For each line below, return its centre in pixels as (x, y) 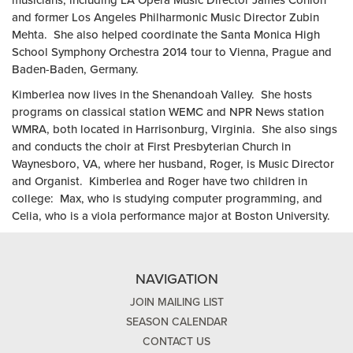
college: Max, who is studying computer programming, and (167, 199)
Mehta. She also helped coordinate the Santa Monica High (166, 35)
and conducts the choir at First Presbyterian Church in (151, 147)
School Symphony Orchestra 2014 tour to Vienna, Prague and (172, 52)
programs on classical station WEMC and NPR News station (168, 112)
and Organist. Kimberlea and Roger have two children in (160, 181)
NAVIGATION (176, 279)
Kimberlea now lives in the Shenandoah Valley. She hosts (162, 95)
